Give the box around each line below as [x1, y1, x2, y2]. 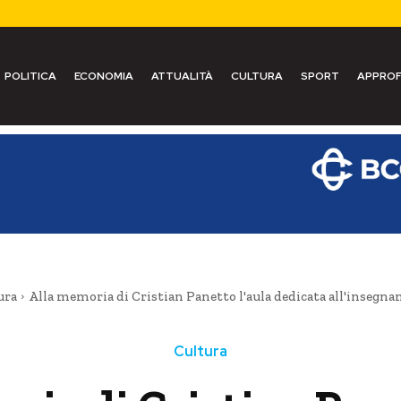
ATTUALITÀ [150, 69, 213, 83]
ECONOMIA [73, 69, 133, 83]
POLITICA [4, 69, 56, 83]
